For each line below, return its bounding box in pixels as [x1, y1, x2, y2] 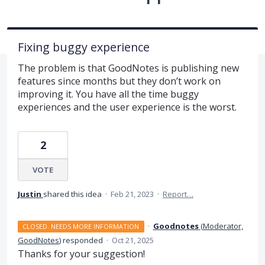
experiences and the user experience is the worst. [18, 100, 237, 114]
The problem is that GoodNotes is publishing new [18, 61, 239, 75]
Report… [163, 188, 193, 199]
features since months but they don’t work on [18, 74, 221, 88]
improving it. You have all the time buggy [18, 87, 199, 101]
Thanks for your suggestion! [18, 247, 145, 260]
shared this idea [43, 188, 104, 199]
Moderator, [202, 220, 243, 231]
